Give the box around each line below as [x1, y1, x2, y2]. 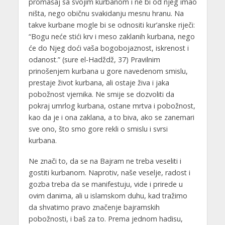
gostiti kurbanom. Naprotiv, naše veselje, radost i [28, 168, 190, 178]
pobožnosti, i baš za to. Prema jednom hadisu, [28, 214, 183, 224]
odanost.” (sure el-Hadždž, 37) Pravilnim [28, 55, 160, 65]
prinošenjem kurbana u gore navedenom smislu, [28, 66, 188, 76]
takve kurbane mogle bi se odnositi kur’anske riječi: [28, 20, 195, 30]
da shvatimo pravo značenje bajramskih [28, 202, 160, 212]
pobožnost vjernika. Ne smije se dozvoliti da [28, 89, 174, 99]
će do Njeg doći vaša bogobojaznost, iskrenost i [28, 43, 189, 53]
